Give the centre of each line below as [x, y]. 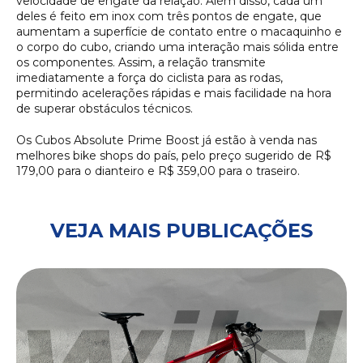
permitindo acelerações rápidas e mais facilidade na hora [174, 93]
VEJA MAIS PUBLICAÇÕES [181, 230]
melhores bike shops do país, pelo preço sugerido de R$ [174, 155]
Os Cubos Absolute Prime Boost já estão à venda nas [167, 140]
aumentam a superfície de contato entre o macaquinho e [179, 31]
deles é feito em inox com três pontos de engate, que [169, 16]
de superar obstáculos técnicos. [108, 108]
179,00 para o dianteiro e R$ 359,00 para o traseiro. [158, 171]
